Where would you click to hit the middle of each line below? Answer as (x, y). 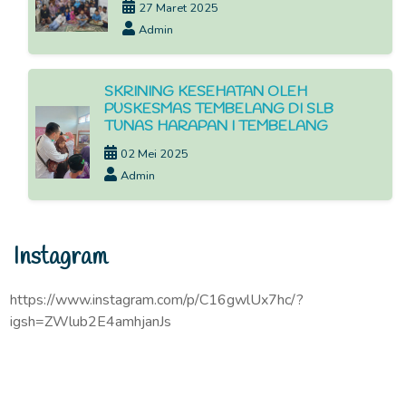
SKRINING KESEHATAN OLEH (206, 92)
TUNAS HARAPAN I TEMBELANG (217, 126)
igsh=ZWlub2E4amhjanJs (91, 321)
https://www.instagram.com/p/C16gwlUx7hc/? (157, 300)
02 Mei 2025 (155, 154)
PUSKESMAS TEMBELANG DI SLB (219, 109)
